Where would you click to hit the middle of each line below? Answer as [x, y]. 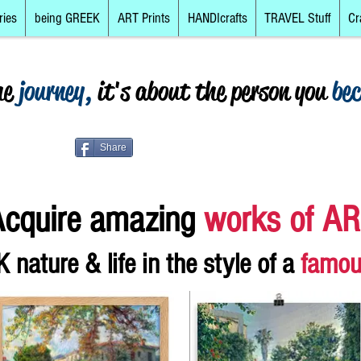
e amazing [135, 220]
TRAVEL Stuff [298, 18]
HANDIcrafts [217, 18]
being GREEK [67, 18]
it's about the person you [214, 91]
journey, [58, 91]
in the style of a [221, 264]
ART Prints [143, 18]
